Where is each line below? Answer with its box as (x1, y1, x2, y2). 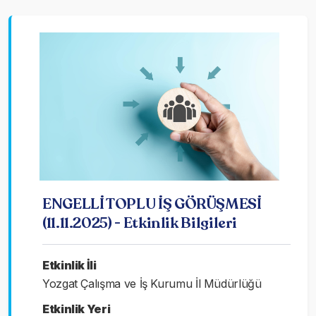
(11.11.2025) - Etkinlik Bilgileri (42, 212, 238, 233)
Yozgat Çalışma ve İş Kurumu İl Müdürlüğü (42, 276, 262, 291)
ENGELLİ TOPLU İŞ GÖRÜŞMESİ (42, 193, 262, 214)
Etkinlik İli (42, 257, 97, 272)
